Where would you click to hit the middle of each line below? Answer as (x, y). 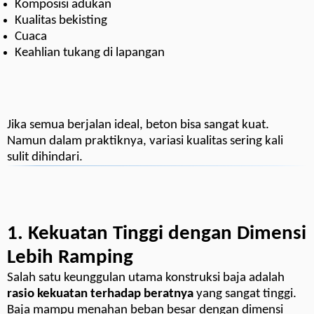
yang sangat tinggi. (245, 294)
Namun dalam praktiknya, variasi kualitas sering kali (145, 142)
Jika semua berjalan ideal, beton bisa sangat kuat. (138, 125)
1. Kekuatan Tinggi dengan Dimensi (157, 234)
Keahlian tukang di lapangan (90, 53)
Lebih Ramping (70, 258)
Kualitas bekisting (61, 21)
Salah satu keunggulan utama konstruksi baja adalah (146, 278)
